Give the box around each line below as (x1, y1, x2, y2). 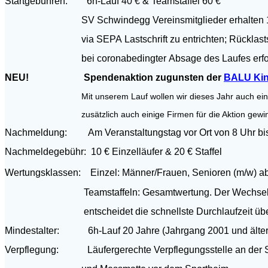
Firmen (167, 109, 196, 119)
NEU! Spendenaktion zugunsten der (5, 72, 224, 83)
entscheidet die (5, 206, 148, 217)
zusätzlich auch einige (5, 109, 165, 119)
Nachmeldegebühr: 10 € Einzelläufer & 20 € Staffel (5, 146, 222, 157)
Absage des (169, 53, 220, 63)
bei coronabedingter (5, 53, 169, 63)
